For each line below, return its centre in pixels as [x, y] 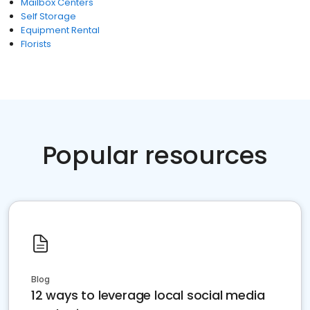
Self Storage [48, 16]
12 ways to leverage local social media [148, 295]
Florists [36, 44]
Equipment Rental [60, 30]
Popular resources [155, 155]
